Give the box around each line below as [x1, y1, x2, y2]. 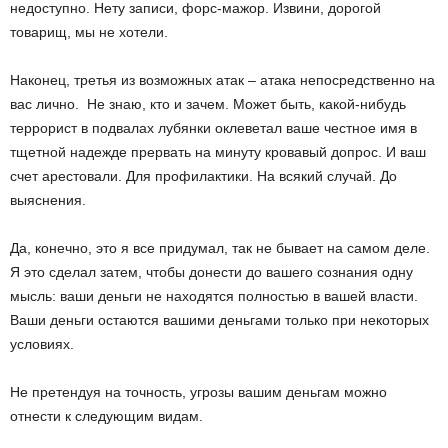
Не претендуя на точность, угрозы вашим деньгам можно [10, 384, 387, 400]
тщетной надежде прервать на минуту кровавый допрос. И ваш [10, 144, 426, 160]
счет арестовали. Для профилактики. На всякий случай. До [10, 168, 397, 184]
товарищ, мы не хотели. [10, 24, 168, 40]
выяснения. [10, 192, 86, 208]
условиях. [10, 336, 74, 352]
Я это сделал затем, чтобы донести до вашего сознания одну [10, 264, 413, 280]
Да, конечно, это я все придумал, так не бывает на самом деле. [10, 240, 430, 256]
